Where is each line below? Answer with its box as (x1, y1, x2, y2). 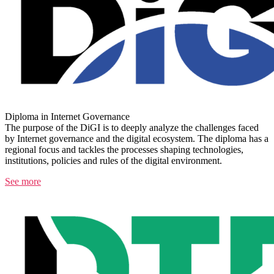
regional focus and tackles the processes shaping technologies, (5, 144, 243, 155)
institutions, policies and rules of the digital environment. (5, 155, 222, 166)
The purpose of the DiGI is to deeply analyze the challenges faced (5, 122, 259, 133)
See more (5, 176, 41, 187)
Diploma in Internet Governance (5, 111, 130, 122)
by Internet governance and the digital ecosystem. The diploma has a (5, 133, 268, 144)
